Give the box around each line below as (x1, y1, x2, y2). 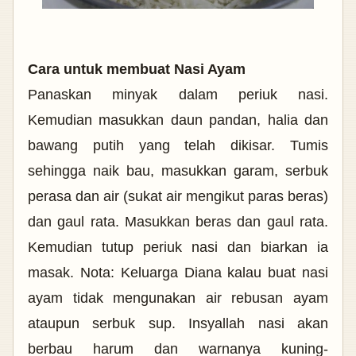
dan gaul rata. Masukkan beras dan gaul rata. (28, 214, 328, 230)
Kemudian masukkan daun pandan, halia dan (28, 112, 328, 129)
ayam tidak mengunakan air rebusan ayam (28, 290, 328, 307)
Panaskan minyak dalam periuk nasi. (28, 87, 328, 103)
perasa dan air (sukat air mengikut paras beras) (28, 188, 328, 205)
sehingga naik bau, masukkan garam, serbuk (28, 163, 328, 180)
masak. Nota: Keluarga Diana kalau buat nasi (28, 265, 328, 281)
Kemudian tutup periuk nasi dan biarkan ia (28, 239, 328, 256)
